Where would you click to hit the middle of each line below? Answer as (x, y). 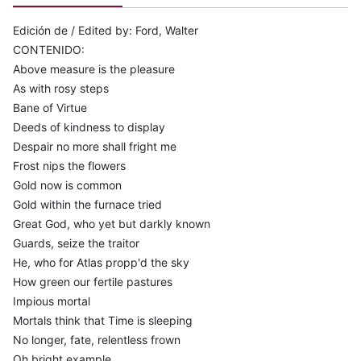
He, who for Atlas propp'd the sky (101, 262)
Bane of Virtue (50, 107)
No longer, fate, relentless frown (97, 339)
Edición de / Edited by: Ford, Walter (106, 30)
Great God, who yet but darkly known (112, 223)
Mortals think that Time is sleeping (103, 320)
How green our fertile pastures (93, 281)
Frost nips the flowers (69, 165)
